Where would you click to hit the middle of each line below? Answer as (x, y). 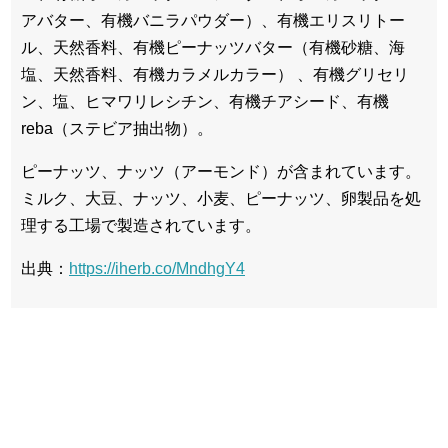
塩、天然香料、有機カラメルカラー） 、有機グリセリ (215, 74)
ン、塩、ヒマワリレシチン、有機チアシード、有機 (205, 101)
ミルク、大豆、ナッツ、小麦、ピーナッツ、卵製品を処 (221, 198)
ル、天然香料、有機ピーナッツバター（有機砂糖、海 (213, 47)
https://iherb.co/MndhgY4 (157, 268)
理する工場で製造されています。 (141, 225)
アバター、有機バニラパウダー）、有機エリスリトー (213, 20)
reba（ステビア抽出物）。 (117, 128)
